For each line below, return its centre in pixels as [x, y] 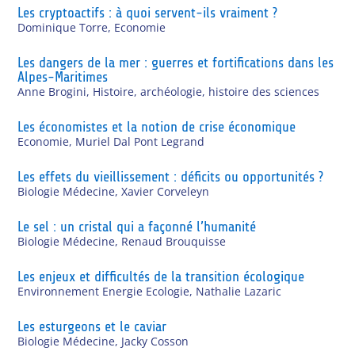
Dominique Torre [63, 27]
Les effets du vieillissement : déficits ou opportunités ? [171, 176]
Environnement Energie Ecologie [104, 291]
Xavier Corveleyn [166, 191]
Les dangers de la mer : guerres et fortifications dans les [176, 62]
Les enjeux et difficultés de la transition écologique [161, 276]
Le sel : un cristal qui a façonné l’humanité [137, 226]
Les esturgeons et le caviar [92, 326]
